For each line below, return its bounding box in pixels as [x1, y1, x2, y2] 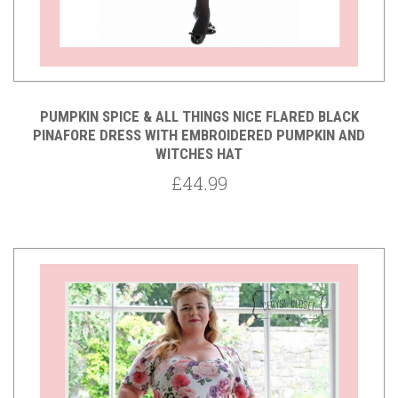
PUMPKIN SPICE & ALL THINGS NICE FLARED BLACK [39, 107, 359, 126]
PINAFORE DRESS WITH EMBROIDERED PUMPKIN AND [33, 126, 365, 145]
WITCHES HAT [155, 145, 243, 163]
